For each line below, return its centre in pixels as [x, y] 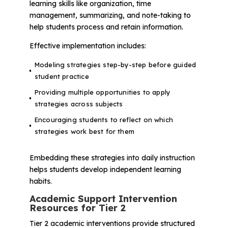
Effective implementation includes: [88, 46]
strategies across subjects [79, 104]
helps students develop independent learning [105, 170]
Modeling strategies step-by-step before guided [115, 65]
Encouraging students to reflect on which [104, 120]
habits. [40, 181]
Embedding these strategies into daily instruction [112, 158]
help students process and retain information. [106, 27]
